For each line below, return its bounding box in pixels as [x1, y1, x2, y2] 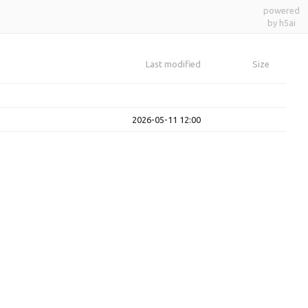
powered [263, 5, 300, 15]
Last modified [146, 59, 201, 69]
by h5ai [267, 18, 296, 27]
